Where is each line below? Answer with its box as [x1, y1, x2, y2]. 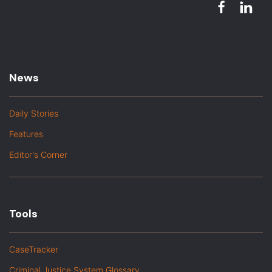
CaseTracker [9, 244, 58, 255]
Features [9, 129, 43, 140]
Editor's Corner [9, 149, 67, 160]
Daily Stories [9, 108, 58, 119]
